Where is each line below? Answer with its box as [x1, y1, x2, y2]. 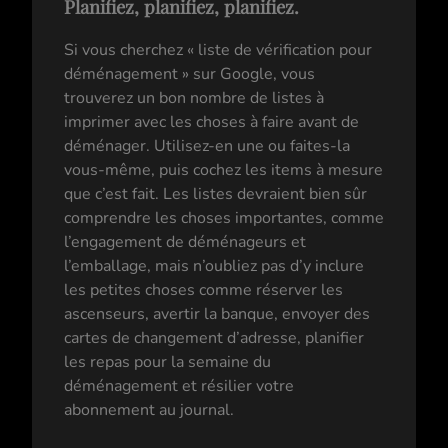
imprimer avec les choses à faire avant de [64, 110, 359, 133]
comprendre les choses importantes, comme [64, 206, 384, 229]
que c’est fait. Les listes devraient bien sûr [64, 182, 367, 205]
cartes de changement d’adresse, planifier [64, 326, 364, 349]
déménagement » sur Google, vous [64, 62, 315, 85]
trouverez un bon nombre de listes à [64, 86, 324, 109]
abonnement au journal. [64, 398, 234, 421]
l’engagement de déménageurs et [64, 230, 306, 253]
